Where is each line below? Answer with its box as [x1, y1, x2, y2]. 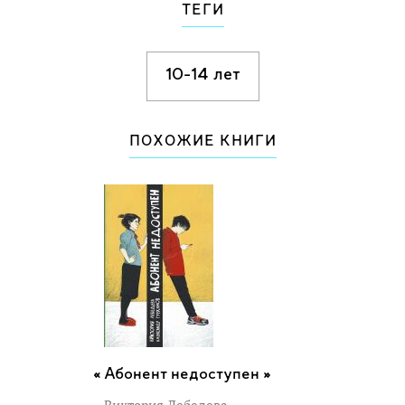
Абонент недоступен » [104, 366, 271, 384]
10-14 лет [165, 66, 240, 85]
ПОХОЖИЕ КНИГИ [128, 133, 277, 151]
